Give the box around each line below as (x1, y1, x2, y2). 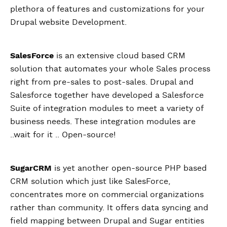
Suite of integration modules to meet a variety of (10, 104, 203, 113)
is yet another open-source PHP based (52, 164, 207, 173)
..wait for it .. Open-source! (10, 131, 116, 139)
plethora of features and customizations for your (10, 5, 205, 14)
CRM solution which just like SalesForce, (10, 177, 170, 186)
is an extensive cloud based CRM (54, 52, 185, 60)
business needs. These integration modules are (10, 118, 196, 126)
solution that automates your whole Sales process (10, 65, 210, 73)
